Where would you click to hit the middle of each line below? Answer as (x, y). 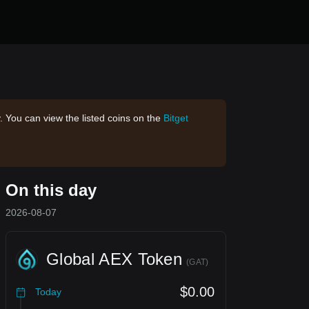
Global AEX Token (114, 259)
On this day (51, 190)
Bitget (176, 118)
